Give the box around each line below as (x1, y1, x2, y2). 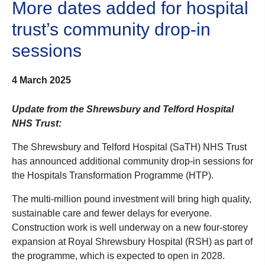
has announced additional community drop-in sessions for (12, 156, 253, 166)
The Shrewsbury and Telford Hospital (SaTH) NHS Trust (12, 141, 247, 152)
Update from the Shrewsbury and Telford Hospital (12, 104, 234, 114)
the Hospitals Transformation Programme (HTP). (12, 170, 214, 180)
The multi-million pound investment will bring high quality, (12, 193, 251, 204)
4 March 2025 (12, 75, 71, 85)
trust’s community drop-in (12, 19, 211, 39)
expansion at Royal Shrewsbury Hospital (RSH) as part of (12, 236, 253, 247)
